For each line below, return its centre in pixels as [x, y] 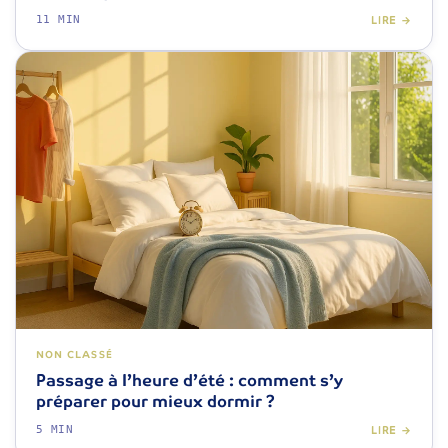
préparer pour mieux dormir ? [155, 402]
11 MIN [58, 20]
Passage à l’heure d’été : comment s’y [189, 381]
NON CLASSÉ [74, 355]
